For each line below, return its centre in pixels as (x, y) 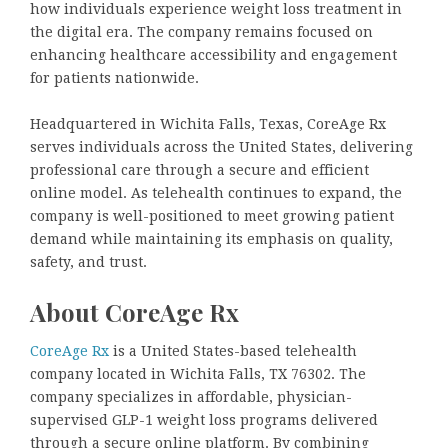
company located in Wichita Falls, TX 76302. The (198, 373)
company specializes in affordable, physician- (191, 396)
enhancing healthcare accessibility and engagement (213, 55)
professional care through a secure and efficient (199, 170)
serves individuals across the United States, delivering (221, 147)
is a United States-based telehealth (233, 350)
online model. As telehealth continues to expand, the (216, 193)
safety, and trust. (88, 262)
